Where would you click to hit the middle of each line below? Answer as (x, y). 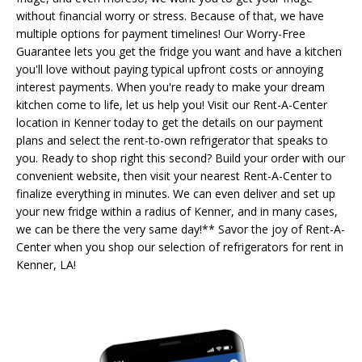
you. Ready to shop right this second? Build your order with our (181, 158)
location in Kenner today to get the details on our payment (170, 122)
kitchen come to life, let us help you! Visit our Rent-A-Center (172, 104)
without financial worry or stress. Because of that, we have (170, 15)
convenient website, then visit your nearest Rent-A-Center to (174, 175)
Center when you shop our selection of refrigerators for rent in (180, 246)
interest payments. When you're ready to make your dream (170, 86)
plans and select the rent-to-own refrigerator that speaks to (172, 140)
